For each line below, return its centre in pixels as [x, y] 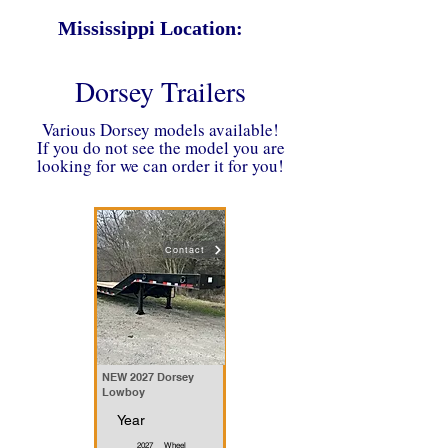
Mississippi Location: [150, 28]
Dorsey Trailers [160, 91]
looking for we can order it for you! [160, 165]
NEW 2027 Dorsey [148, 377]
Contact [185, 249]
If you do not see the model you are [160, 147]
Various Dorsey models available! [160, 129]
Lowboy [123, 392]
